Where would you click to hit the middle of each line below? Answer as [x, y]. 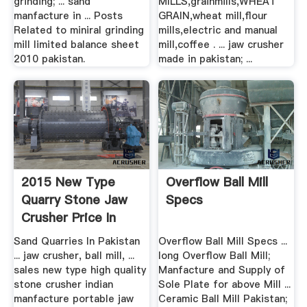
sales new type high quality [79, 270]
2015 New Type [68, 182]
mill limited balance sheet [76, 45]
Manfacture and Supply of [222, 270]
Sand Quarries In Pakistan [76, 242]
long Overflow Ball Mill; [214, 256]
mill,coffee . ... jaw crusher [221, 45]
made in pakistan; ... [206, 59]
